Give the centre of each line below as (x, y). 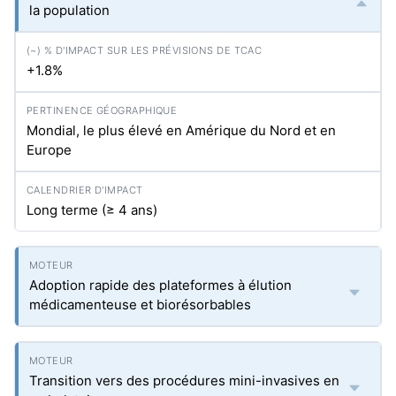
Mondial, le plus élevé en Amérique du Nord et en (181, 130)
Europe (49, 150)
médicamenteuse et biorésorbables (140, 305)
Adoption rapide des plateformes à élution (160, 285)
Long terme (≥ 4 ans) (92, 210)
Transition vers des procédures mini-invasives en (184, 381)
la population (69, 10)
